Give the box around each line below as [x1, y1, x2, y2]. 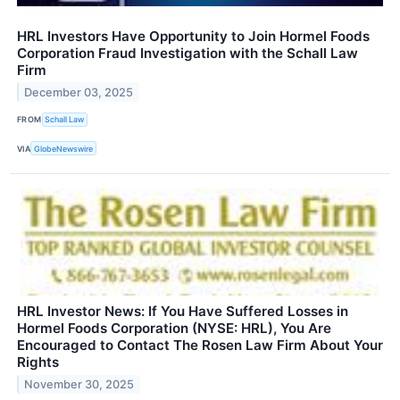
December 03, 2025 [24, 85, 134, 99]
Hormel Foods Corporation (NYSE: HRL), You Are [17, 320, 331, 337]
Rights [17, 354, 59, 371]
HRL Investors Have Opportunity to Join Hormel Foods [17, 27, 370, 45]
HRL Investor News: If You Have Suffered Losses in [17, 303, 348, 321]
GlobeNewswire [34, 143, 94, 154]
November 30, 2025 [24, 377, 135, 391]
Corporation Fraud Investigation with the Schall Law [17, 44, 358, 62]
